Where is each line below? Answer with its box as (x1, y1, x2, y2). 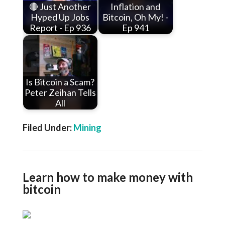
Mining (73, 122, 101, 133)
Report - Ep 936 (29, 22, 91, 34)
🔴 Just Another (29, 1, 91, 13)
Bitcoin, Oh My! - (102, 12, 169, 23)
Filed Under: (22, 122, 73, 133)
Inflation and (110, 1, 161, 13)
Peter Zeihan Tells (24, 87, 96, 98)
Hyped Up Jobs (31, 12, 90, 23)
